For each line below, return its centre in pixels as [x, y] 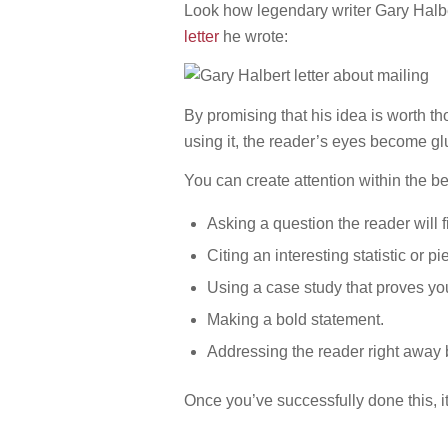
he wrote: [254, 36]
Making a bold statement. [296, 319]
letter [202, 36]
